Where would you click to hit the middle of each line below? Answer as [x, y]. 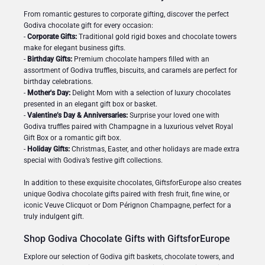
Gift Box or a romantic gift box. [72, 138]
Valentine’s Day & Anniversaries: [77, 115]
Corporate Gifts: [52, 36]
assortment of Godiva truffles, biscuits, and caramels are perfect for [130, 70]
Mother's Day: [49, 93]
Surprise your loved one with [174, 115]
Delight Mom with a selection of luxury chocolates [151, 93]
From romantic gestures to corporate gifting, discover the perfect [126, 14]
